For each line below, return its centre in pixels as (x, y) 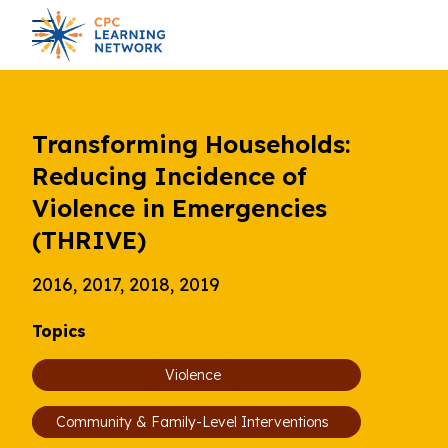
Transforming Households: (191, 144)
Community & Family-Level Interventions (192, 422)
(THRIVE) (89, 240)
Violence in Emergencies (179, 208)
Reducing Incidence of (169, 176)
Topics (59, 331)
